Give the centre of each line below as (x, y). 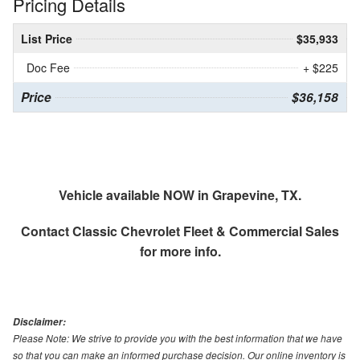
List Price (47, 39)
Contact (47, 231)
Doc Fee (48, 68)
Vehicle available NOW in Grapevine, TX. (180, 195)
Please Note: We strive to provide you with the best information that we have (178, 338)
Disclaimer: (39, 322)
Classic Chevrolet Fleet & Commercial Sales (206, 231)
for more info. (180, 252)
